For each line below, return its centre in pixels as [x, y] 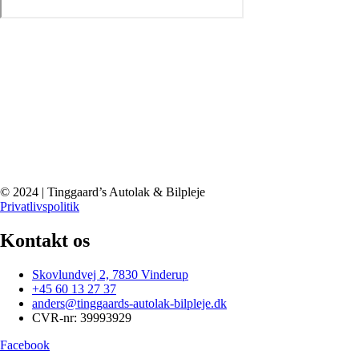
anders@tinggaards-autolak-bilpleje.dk [129, 304]
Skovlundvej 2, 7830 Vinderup [110, 275]
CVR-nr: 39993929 [82, 318]
